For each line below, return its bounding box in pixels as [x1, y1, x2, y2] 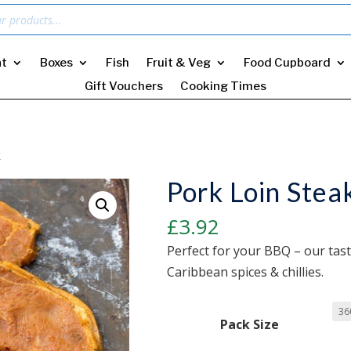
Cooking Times [179, 79, 266, 93]
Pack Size [220, 316, 280, 333]
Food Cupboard [244, 56, 331, 70]
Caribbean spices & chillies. [167, 263, 324, 280]
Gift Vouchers [84, 79, 163, 93]
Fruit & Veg [147, 56, 212, 70]
